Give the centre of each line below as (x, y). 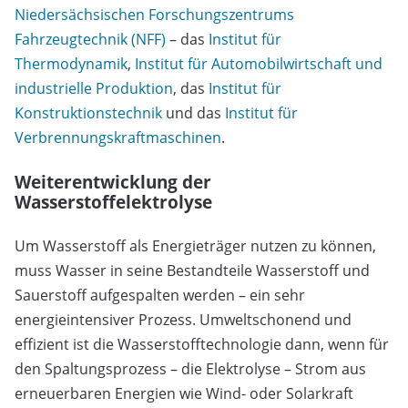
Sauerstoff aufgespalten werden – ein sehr (160, 296)
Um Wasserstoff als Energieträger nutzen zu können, (195, 246)
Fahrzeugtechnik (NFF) (90, 40)
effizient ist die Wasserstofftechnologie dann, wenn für (202, 345)
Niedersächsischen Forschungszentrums (154, 15)
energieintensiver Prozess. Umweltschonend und (183, 320)
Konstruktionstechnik (88, 113)
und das (194, 113)
